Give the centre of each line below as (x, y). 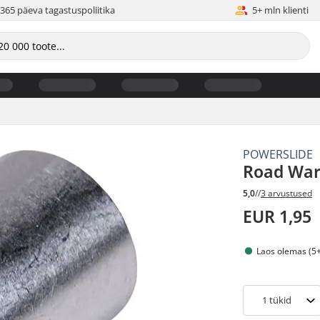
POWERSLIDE (278, 154)
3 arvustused (287, 194)
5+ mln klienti (281, 10)
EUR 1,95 (277, 217)
